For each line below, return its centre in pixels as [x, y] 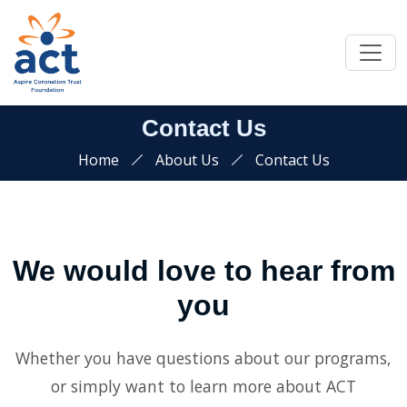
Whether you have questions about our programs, [203, 358]
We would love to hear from [203, 271]
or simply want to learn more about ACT [203, 387]
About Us [187, 160]
